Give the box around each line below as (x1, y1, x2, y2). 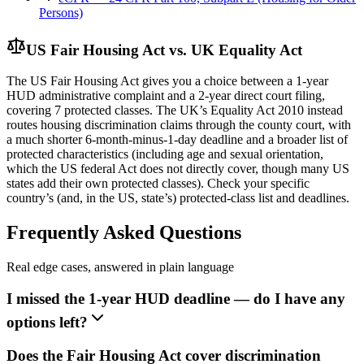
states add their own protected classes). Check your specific (6, 176, 310, 191)
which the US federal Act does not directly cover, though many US (6, 162, 349, 176)
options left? (6, 313, 88, 331)
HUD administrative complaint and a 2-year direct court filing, (6, 89, 325, 103)
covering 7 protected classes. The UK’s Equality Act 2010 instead (6, 103, 343, 118)
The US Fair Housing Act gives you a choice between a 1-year (6, 74, 328, 89)
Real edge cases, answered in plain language (6, 260, 234, 275)
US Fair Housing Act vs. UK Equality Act (26, 41, 302, 58)
